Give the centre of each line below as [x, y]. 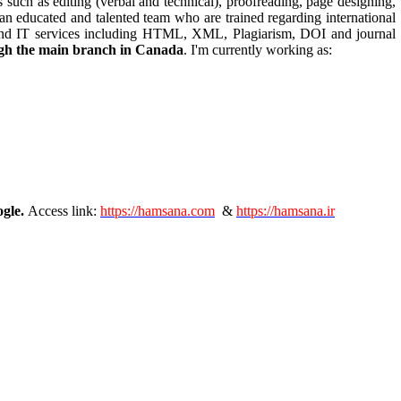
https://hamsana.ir [286, 211]
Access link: [64, 211]
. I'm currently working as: [258, 50]
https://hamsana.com [158, 211]
